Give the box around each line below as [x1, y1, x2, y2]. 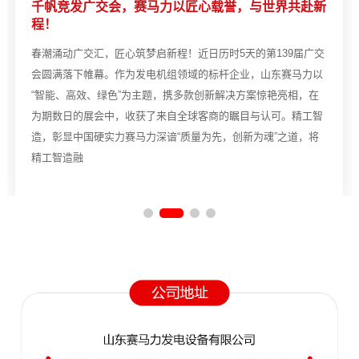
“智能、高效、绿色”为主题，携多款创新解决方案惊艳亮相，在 [31, 88, 320, 101]
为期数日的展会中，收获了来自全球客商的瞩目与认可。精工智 [31, 109, 324, 122]
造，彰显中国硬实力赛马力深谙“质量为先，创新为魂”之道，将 [31, 130, 320, 143]
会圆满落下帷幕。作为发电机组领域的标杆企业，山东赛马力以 [31, 67, 324, 80]
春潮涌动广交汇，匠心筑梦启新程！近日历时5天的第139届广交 [31, 46, 325, 59]
